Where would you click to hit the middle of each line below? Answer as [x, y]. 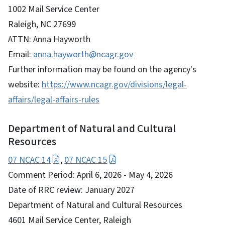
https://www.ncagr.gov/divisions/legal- [114, 84]
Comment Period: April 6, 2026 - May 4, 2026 [90, 175]
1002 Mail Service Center [54, 9]
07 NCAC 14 [29, 160]
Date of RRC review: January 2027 [71, 190]
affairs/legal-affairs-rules [54, 99]
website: [25, 84]
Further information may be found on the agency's [102, 69]
